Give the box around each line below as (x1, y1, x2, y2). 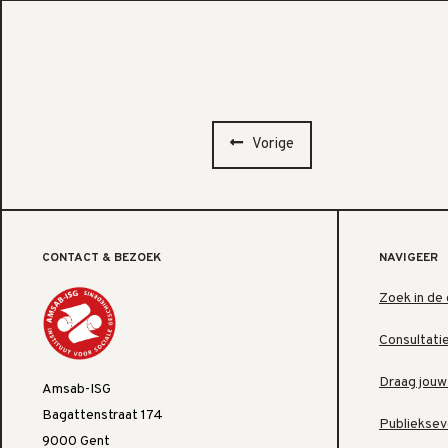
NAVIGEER (379, 249, 438, 266)
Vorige (252, 134, 294, 154)
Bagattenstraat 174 (42, 406, 163, 424)
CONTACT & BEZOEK (42, 249, 161, 266)
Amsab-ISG (42, 380, 111, 398)
